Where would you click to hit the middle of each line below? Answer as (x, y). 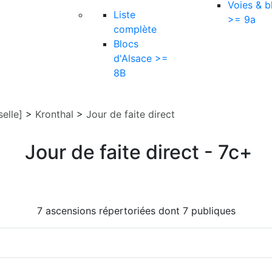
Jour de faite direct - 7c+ (138, 152)
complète (135, 29)
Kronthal (54, 114)
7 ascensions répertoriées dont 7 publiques (136, 211)
